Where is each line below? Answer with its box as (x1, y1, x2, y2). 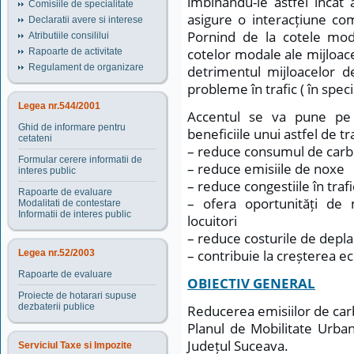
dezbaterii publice (18, 301, 95, 312)
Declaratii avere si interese (28, 14, 143, 25)
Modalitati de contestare (18, 198, 121, 209)
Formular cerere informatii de (18, 154, 142, 165)
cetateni (18, 133, 52, 144)
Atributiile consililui (28, 30, 109, 41)
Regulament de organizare (28, 62, 144, 73)
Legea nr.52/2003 (18, 247, 95, 258)
